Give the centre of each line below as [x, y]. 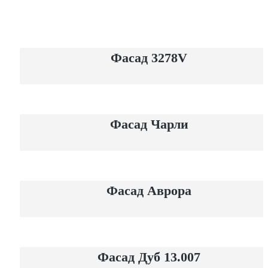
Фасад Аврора [149, 191]
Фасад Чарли [149, 124]
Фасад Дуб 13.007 [149, 257]
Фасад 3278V [149, 58]
